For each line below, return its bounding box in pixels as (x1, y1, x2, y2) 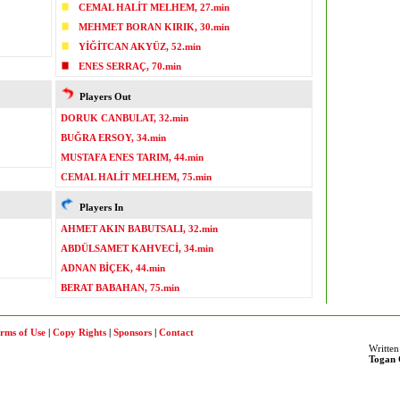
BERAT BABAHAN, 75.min (61, 282, 179, 293)
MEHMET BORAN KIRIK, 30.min (79, 21, 229, 32)
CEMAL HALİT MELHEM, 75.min (61, 171, 212, 182)
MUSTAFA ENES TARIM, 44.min (61, 152, 204, 162)
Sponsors (113, 327, 152, 337)
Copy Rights (53, 327, 106, 337)
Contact (159, 327, 194, 337)
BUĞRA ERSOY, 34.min (61, 132, 166, 143)
